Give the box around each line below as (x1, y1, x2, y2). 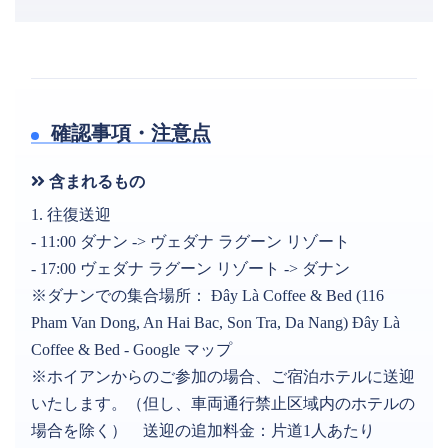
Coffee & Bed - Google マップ (31, 340, 232, 358)
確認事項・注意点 (46, 121, 211, 144)
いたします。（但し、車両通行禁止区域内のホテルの (31, 394, 415, 412)
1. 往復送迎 (31, 205, 111, 223)
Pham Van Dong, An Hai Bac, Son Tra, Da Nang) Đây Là (31, 313, 400, 331)
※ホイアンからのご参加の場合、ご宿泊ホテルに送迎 (31, 367, 415, 385)
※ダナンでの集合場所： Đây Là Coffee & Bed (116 (31, 286, 384, 304)
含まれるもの (45, 172, 145, 190)
